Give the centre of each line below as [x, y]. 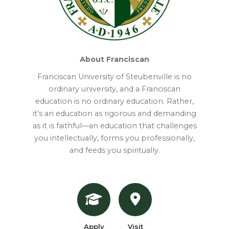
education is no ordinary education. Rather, [114, 101]
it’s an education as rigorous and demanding [114, 113]
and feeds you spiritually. [114, 150]
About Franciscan [114, 59]
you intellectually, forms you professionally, [114, 138]
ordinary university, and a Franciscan [114, 89]
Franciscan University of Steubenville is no [114, 76]
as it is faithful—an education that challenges [114, 125]
